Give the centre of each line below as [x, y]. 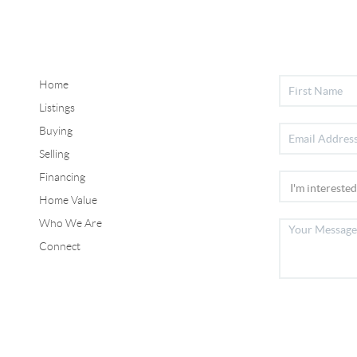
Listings [57, 107]
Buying [55, 130]
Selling [54, 153]
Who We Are [70, 223]
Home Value [68, 200]
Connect [59, 246]
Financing [62, 177]
